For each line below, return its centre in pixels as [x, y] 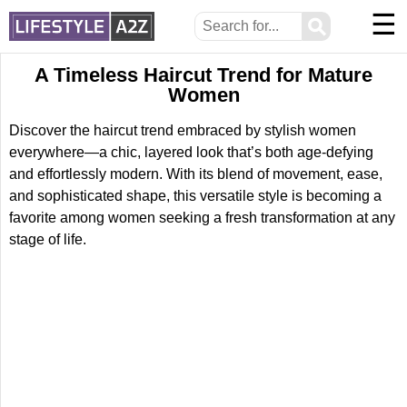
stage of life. [48, 239]
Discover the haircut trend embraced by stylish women [183, 130]
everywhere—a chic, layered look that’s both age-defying [191, 152]
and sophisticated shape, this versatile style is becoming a [195, 196]
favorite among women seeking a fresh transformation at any [202, 218]
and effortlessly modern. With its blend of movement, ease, [196, 174]
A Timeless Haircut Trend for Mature [203, 75]
